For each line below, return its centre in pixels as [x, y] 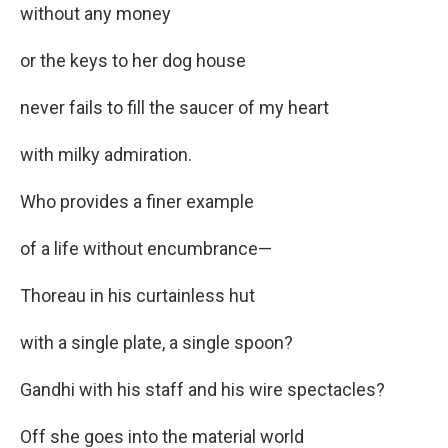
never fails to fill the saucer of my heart [174, 108]
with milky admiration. [106, 155]
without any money [95, 14]
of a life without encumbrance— [146, 249]
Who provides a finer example [137, 202]
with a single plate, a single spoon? [156, 343]
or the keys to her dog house [133, 61]
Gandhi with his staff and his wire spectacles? [202, 390]
